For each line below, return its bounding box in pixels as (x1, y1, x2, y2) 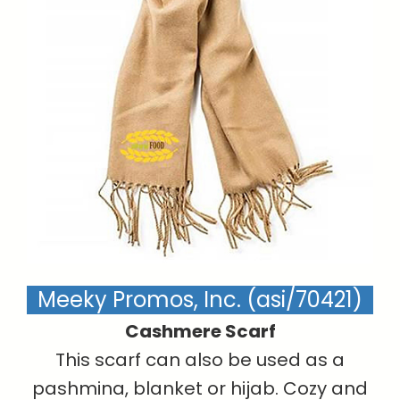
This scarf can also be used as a (55, 347, 345, 373)
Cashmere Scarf (124, 319, 276, 345)
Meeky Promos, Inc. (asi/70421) (37, 285, 362, 315)
